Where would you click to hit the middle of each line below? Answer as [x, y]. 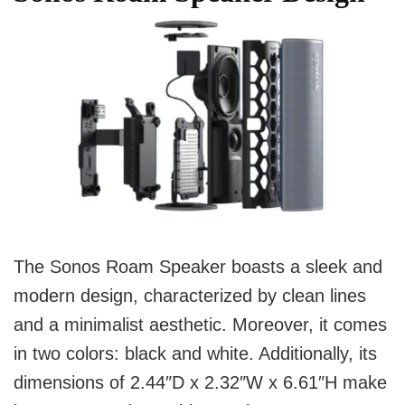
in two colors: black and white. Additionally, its [195, 353]
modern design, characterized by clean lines [190, 295]
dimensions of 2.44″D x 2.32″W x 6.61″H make [200, 382]
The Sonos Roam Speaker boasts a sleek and [198, 266]
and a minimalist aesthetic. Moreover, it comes [200, 324]
